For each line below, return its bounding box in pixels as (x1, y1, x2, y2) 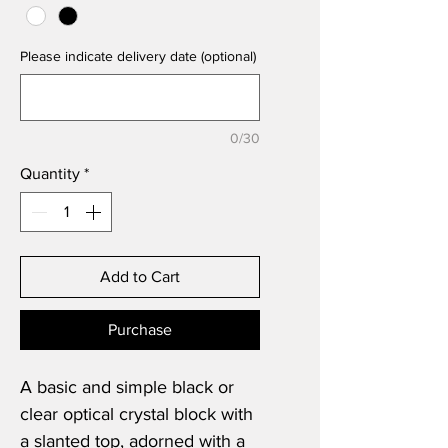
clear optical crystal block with (20, 404, 253, 425)
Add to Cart (100, 268, 180, 286)
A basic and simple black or (20, 377, 234, 398)
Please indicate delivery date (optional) (20, 48, 256, 65)
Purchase (108, 321, 172, 339)
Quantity (20, 165, 80, 183)
